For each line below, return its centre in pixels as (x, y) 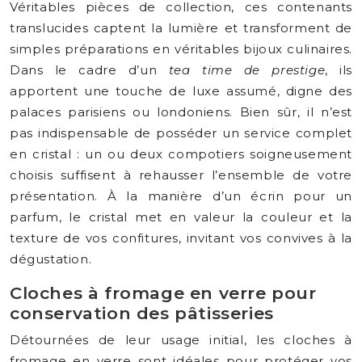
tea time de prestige (247, 70)
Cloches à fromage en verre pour (163, 293)
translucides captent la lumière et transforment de (181, 28)
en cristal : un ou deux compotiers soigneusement (181, 154)
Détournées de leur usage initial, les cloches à (181, 340)
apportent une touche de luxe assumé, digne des (181, 91)
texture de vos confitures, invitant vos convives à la (181, 238)
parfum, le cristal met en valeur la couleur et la (181, 217)
